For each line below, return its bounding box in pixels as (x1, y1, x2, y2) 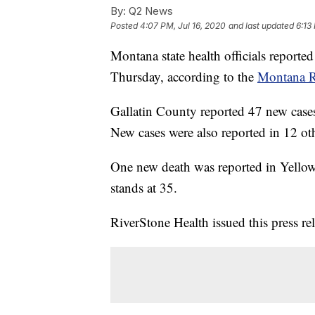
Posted (110, 20, 140, 31)
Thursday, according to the (110, 67, 257, 85)
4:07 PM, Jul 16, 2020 (140, 20, 226, 31)
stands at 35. (110, 178, 177, 196)
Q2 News (126, 4, 173, 18)
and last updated (229, 20, 294, 31)
